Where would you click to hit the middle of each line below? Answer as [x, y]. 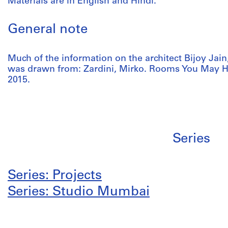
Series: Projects [55, 176]
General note [48, 30]
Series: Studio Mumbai [79, 192]
